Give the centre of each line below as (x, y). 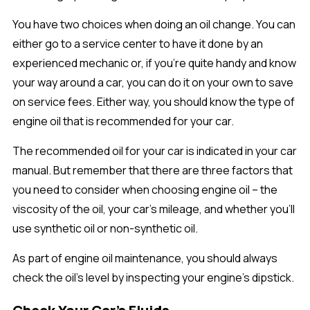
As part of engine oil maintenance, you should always (145, 258)
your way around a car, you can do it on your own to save (153, 83)
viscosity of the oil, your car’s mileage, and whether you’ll (154, 209)
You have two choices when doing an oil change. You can (154, 25)
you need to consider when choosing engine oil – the (145, 190)
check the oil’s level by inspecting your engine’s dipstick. (153, 278)
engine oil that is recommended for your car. (123, 121)
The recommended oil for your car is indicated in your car (155, 151)
